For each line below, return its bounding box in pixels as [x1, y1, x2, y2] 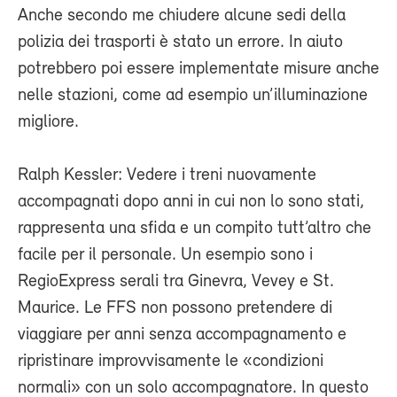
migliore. [18, 113, 79, 131]
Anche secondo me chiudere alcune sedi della [18, 6, 346, 25]
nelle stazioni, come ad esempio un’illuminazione [18, 86, 368, 105]
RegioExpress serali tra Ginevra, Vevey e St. [18, 272, 334, 291]
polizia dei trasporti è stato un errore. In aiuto [18, 33, 343, 51]
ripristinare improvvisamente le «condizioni [18, 352, 323, 370]
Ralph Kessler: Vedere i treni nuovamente [18, 166, 316, 184]
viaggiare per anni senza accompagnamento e [18, 325, 346, 344]
